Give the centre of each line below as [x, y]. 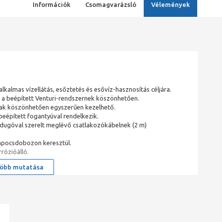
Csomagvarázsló [111, 4]
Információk [51, 4]
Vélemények [170, 4]
